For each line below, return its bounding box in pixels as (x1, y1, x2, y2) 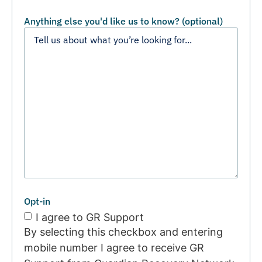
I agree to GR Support (36, 211, 144, 224)
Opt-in (24, 195, 50, 208)
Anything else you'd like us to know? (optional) (24, 15, 223, 27)
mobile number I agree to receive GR (24, 242, 204, 254)
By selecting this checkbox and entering (24, 226, 223, 239)
